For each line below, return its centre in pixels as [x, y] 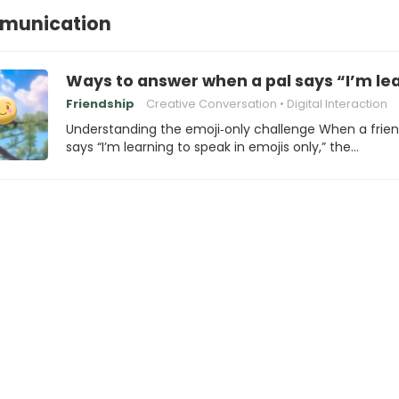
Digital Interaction [337, 104]
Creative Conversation [212, 104]
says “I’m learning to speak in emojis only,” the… [212, 147]
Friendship [100, 104]
